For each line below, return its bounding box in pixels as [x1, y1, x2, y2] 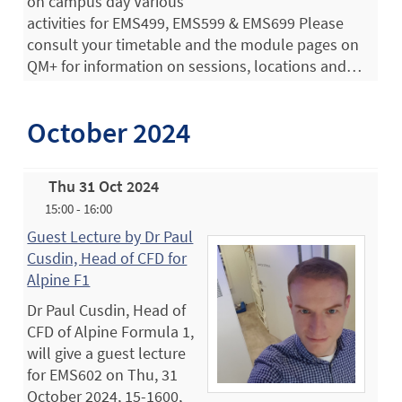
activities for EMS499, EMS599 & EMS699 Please [27, 12, 345, 33]
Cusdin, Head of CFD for [27, 247, 188, 268]
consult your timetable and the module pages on [27, 33, 360, 55]
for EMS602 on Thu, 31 [27, 363, 179, 385]
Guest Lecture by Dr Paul [27, 225, 194, 247]
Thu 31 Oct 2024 [48, 175, 160, 197]
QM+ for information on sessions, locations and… [27, 55, 363, 76]
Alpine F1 [27, 268, 91, 290]
